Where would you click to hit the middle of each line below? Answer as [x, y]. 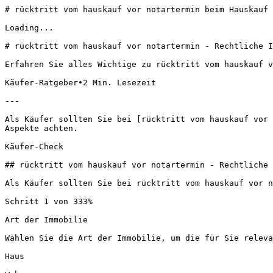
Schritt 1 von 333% [49, 201]
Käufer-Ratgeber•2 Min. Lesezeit [83, 83]
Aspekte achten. [41, 128]
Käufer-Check [34, 147]
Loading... [29, 28]
